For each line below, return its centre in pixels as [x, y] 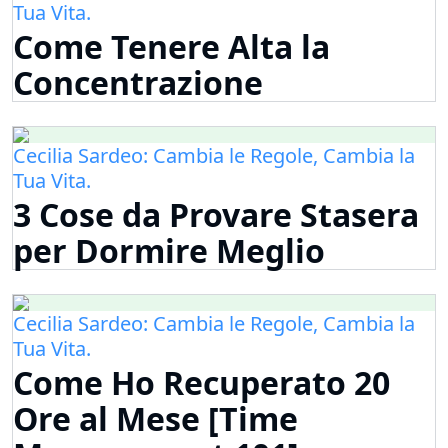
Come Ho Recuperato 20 [201, 383]
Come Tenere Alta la [171, 47]
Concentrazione [138, 83]
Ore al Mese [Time [155, 419]
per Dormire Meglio [169, 251]
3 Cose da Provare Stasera [216, 215]
